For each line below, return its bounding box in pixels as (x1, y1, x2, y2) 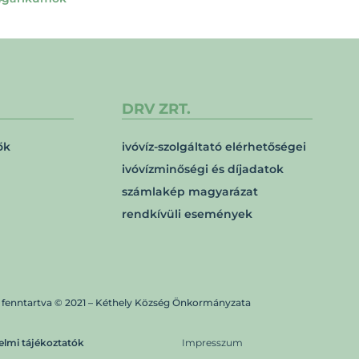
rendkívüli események (122, 207, 252, 221)
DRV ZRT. (122, 100, 191, 118)
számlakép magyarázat (122, 184, 258, 199)
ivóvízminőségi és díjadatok (122, 162, 284, 176)
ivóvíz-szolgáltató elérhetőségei (122, 139, 306, 154)
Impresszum (181, 337, 243, 349)
